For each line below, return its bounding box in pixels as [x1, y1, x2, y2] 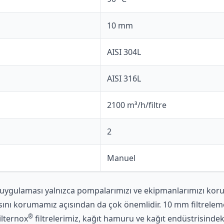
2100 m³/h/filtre [107, 99, 166, 110]
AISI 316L [107, 72, 141, 84]
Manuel [107, 152, 135, 163]
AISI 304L [107, 46, 141, 57]
